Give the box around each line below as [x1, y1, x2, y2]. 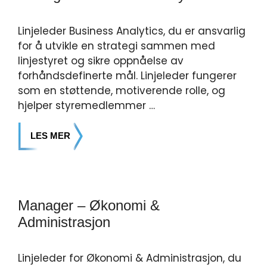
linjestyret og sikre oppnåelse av [18, 54, 184, 68]
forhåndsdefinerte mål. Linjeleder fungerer [18, 69, 237, 83]
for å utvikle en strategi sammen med [18, 39, 215, 53]
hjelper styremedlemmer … [18, 98, 155, 113]
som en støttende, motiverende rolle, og [18, 83, 225, 98]
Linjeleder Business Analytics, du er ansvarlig [18, 24, 246, 38]
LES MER [30, 131, 70, 141]
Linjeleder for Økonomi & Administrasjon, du [18, 251, 241, 265]
